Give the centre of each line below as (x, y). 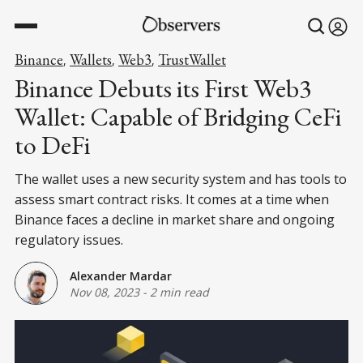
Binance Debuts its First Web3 (163, 88)
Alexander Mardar (121, 275)
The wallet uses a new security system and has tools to (181, 179)
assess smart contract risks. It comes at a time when (172, 199)
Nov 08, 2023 (105, 292)
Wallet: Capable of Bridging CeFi (178, 117)
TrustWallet (192, 60)
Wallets (91, 60)
